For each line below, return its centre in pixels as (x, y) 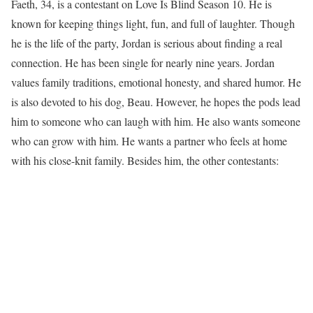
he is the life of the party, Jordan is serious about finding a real (147, 43)
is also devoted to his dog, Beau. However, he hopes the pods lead (156, 102)
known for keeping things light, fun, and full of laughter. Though (153, 24)
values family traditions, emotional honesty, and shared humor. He (156, 82)
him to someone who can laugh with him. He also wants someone (156, 122)
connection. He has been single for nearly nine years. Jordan (143, 63)
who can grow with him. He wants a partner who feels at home (149, 141)
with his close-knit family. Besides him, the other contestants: (145, 161)
